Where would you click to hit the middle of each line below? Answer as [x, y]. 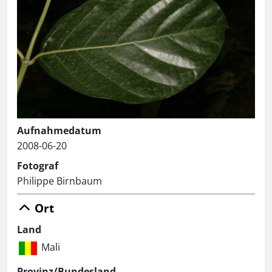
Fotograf [38, 166]
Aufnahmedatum [59, 131]
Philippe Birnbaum [59, 181]
